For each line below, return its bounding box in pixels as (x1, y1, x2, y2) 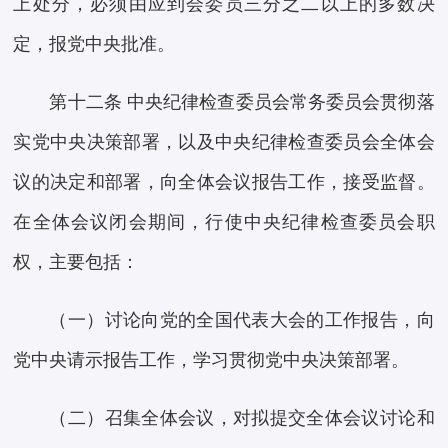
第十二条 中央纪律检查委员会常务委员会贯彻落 (49, 92, 435, 113)
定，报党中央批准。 (13, 34, 176, 55)
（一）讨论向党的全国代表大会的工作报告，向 (49, 310, 435, 331)
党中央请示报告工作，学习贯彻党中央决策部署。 (13, 350, 410, 371)
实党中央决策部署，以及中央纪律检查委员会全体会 (13, 132, 435, 153)
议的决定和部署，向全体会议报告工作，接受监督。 (13, 172, 435, 193)
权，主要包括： (13, 252, 140, 273)
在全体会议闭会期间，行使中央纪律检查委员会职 (13, 212, 435, 233)
